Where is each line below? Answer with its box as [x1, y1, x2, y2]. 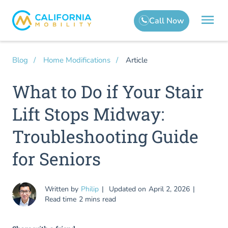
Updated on [109, 184, 146, 194]
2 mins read [79, 194, 116, 204]
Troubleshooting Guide [12, 125, 198, 148]
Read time [45, 194, 76, 204]
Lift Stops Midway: [12, 102, 164, 125]
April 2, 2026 [149, 184, 190, 194]
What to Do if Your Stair [12, 80, 204, 103]
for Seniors [12, 147, 101, 170]
